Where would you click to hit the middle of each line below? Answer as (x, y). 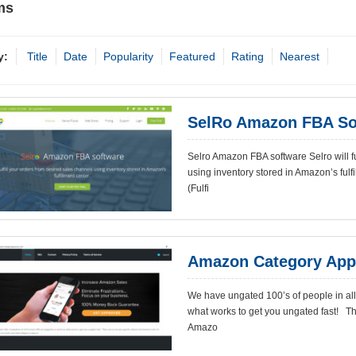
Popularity (128, 56)
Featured (192, 56)
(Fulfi (198, 188)
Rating (248, 56)
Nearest (300, 56)
